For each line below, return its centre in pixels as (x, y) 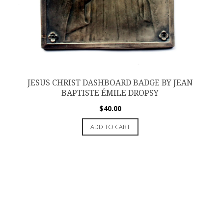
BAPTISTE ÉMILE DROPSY (110, 93)
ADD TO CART (110, 127)
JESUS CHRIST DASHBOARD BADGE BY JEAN (110, 83)
